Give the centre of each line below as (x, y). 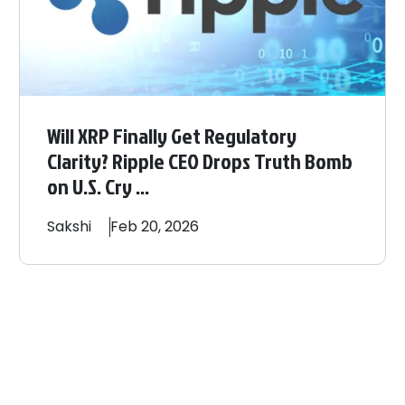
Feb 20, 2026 (155, 227)
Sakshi (70, 227)
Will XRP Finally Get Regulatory (172, 136)
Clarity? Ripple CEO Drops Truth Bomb (200, 161)
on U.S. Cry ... (99, 187)
